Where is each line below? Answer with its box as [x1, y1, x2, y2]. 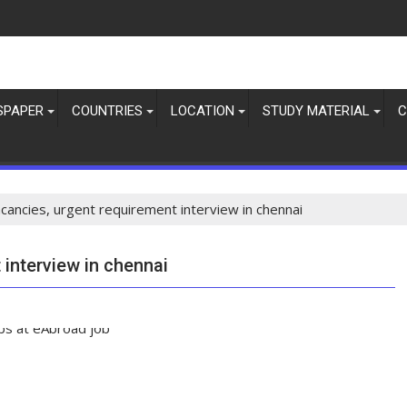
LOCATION [171, 103, 234, 119]
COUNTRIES [72, 103, 143, 119]
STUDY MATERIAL [263, 103, 370, 119]
